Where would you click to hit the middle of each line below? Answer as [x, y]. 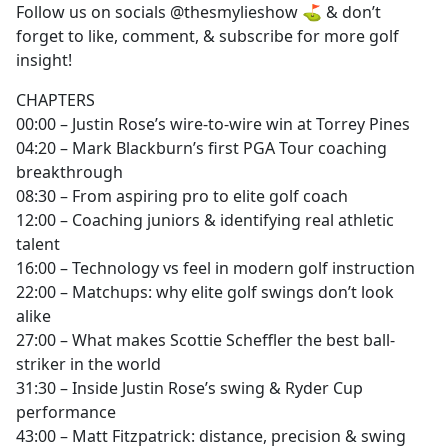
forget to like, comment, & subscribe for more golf [207, 36]
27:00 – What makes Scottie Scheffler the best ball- [205, 340]
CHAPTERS [55, 100]
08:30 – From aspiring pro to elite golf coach [182, 196]
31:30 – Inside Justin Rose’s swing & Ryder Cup [189, 388]
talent [38, 244]
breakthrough [69, 172]
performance [66, 412]
